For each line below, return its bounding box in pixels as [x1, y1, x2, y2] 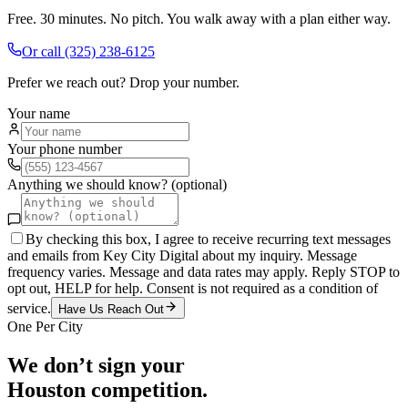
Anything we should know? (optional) [7, 176, 227, 192]
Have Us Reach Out [58, 301, 164, 316]
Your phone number [7, 140, 122, 157]
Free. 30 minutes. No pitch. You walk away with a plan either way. [7, 10, 391, 26]
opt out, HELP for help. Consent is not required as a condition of [7, 280, 378, 296]
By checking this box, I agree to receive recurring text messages [25, 230, 391, 247]
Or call [22, 43, 65, 59]
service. [7, 300, 51, 316]
